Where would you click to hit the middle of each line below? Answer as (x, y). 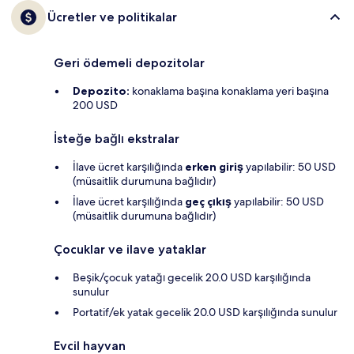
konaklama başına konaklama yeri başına (229, 91)
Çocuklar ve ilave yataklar (130, 250)
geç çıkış (208, 202)
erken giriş (214, 167)
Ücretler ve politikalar (112, 17)
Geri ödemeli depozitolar (129, 63)
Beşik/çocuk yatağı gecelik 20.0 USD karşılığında (192, 278)
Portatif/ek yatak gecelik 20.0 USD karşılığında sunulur (205, 313)
